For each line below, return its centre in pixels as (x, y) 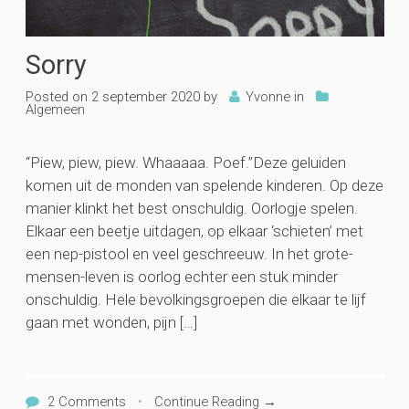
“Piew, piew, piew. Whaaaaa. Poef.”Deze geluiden (185, 162)
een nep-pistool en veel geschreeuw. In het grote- (189, 253)
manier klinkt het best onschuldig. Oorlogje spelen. (191, 208)
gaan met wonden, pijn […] (111, 322)
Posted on (56, 96)
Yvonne (267, 96)
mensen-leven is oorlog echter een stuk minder (181, 276)
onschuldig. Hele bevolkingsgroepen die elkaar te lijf (195, 299)
